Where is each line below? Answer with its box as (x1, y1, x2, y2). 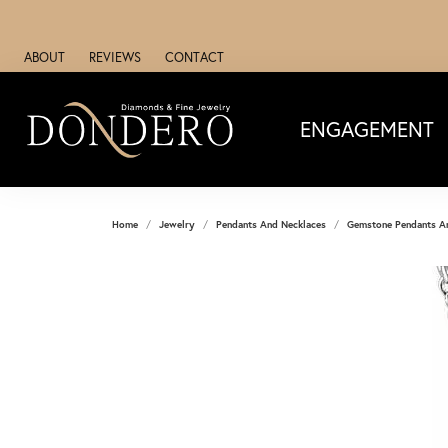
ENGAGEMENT (299, 114, 434, 143)
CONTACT (165, 48, 224, 66)
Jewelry (159, 217, 195, 231)
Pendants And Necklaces (216, 217, 326, 231)
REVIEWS (89, 48, 141, 66)
